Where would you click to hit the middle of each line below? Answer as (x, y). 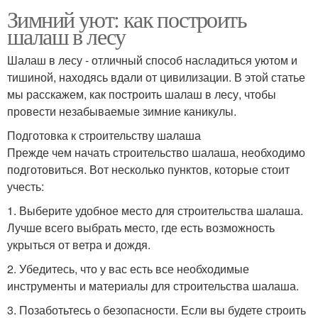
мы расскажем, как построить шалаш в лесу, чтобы (142, 94)
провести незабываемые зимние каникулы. (122, 111)
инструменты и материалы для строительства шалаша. (153, 285)
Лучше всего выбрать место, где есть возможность (141, 227)
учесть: (26, 186)
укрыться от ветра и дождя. (79, 244)
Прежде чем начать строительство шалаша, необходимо (156, 152)
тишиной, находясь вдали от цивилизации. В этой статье (156, 77)
